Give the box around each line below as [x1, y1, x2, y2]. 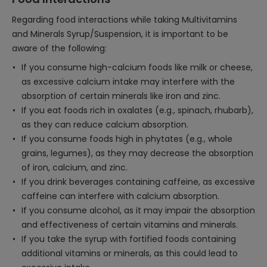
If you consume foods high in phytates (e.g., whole [21, 133, 232, 145]
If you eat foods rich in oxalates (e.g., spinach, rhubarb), [21, 104, 253, 116]
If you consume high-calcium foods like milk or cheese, [21, 61, 253, 73]
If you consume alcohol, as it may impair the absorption [21, 204, 255, 216]
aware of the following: [12, 42, 107, 54]
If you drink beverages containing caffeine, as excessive [21, 176, 255, 188]
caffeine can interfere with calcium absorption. [21, 190, 219, 202]
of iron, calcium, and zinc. [21, 162, 128, 173]
